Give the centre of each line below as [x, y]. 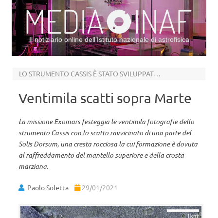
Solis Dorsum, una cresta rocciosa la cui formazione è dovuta [108, 144]
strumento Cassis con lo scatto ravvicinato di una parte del [105, 133]
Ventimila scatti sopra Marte [105, 98]
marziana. [33, 166]
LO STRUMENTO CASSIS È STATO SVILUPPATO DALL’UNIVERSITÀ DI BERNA [157, 73]
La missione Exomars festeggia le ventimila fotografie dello [106, 121]
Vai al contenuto [134, 59]
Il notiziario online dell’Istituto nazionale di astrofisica [109, 39]
